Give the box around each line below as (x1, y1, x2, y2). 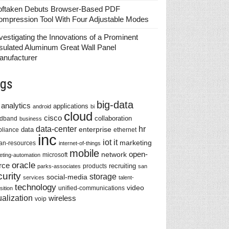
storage (89, 172, 117, 181)
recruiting (108, 162, 136, 170)
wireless (48, 194, 76, 202)
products (82, 163, 107, 169)
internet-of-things (58, 140, 101, 146)
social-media (46, 173, 87, 181)
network (101, 150, 127, 158)
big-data (96, 99, 133, 110)
